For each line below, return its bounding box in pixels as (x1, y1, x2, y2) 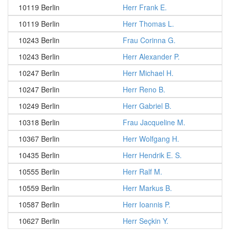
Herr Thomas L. (123, 18, 174, 29)
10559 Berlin (18, 183, 60, 193)
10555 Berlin (18, 166, 60, 177)
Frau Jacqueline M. (123, 117, 185, 127)
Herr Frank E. (123, 2, 167, 12)
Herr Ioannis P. (123, 199, 170, 209)
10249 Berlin (18, 101, 60, 111)
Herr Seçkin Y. (123, 216, 168, 226)
